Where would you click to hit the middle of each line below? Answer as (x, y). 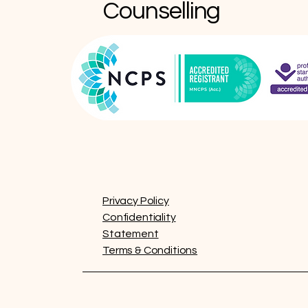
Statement (131, 233)
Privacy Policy (136, 200)
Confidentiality (139, 217)
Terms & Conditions (150, 250)
